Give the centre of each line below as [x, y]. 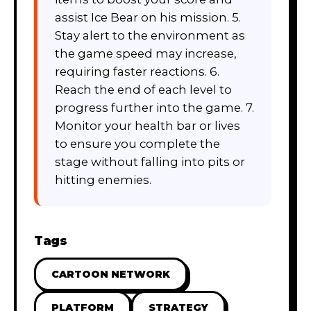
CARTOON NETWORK [111, 274]
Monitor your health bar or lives [148, 125]
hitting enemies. [103, 179]
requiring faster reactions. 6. [137, 71]
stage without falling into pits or [150, 161]
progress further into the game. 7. [154, 107]
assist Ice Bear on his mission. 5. [148, 17]
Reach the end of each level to [143, 89]
